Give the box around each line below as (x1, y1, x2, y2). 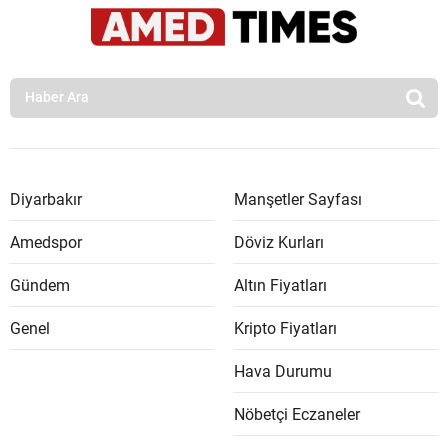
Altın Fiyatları (234, 275, 327, 295)
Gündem (10, 275, 70, 295)
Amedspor (10, 232, 82, 252)
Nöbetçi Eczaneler (234, 404, 360, 424)
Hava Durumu (234, 361, 332, 381)
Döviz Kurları (234, 232, 324, 252)
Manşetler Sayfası (234, 189, 362, 209)
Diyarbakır (10, 189, 82, 209)
